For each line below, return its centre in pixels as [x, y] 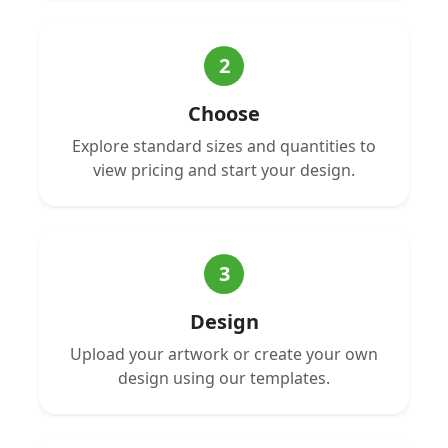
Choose [224, 113]
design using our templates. [224, 377]
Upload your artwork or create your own [224, 353]
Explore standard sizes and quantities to [224, 145]
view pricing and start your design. [224, 169]
